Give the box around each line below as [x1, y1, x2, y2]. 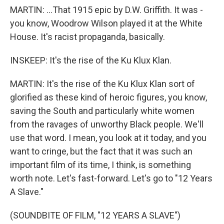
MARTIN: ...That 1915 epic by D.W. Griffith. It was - [10, 4, 203, 15]
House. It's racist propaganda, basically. [10, 31, 165, 42]
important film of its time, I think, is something [10, 159, 191, 170]
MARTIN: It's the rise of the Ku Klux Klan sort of [10, 78, 195, 89]
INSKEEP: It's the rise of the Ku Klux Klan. [10, 55, 171, 65]
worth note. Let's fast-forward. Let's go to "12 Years [10, 173, 212, 183]
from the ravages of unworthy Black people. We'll [10, 119, 203, 129]
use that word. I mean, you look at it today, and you [10, 132, 206, 143]
